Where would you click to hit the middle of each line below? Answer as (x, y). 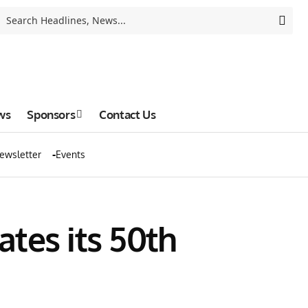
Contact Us (128, 114)
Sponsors (51, 114)
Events (70, 154)
